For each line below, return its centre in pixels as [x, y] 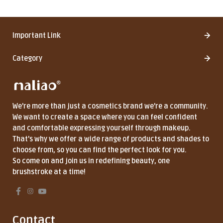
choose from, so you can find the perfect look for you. [100, 150]
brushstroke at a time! [49, 172]
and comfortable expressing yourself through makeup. [102, 128]
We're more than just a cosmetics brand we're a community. [110, 106]
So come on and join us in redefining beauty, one [91, 161]
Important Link [37, 35]
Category [27, 58]
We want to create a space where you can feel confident [105, 117]
